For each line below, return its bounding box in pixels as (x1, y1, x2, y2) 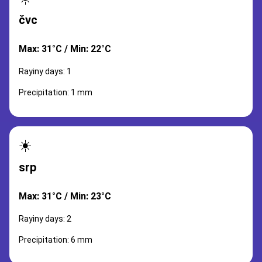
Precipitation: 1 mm (19, 88, 92, 97)
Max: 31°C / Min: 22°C (19, 43, 111, 54)
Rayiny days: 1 (19, 67, 71, 76)
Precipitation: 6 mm (19, 235, 92, 244)
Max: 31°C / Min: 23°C (19, 191, 111, 202)
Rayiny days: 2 (19, 214, 71, 223)
